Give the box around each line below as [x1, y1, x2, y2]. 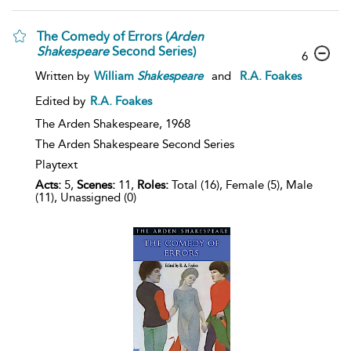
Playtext [35, 157, 78, 172]
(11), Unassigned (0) [35, 190, 136, 204]
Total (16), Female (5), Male [168, 177, 313, 192]
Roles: [137, 177, 168, 192]
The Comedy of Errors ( [37, 28, 168, 44]
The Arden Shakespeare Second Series [35, 136, 234, 151]
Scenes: [77, 177, 115, 192]
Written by [35, 68, 92, 83]
